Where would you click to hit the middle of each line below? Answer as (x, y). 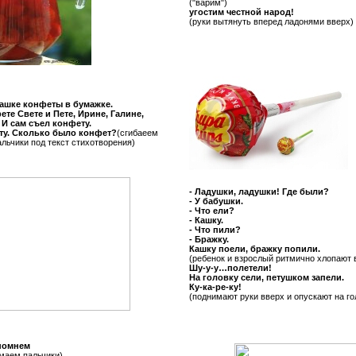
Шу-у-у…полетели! (230, 268)
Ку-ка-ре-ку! (215, 287)
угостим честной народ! (242, 12)
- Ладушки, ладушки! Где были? (259, 192)
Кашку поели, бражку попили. (255, 249)
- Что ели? (212, 211)
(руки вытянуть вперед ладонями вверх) (271, 21)
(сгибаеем (137, 133)
